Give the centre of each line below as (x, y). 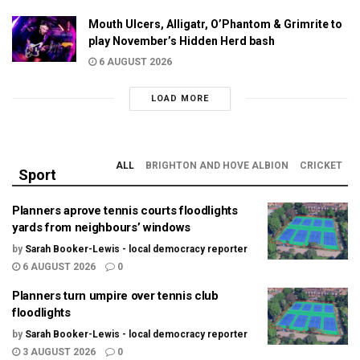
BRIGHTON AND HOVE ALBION (217, 165)
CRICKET (321, 165)
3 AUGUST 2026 (58, 352)
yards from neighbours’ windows (101, 227)
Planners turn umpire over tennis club (115, 295)
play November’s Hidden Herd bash (182, 41)
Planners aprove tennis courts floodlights (125, 210)
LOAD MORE (180, 98)
